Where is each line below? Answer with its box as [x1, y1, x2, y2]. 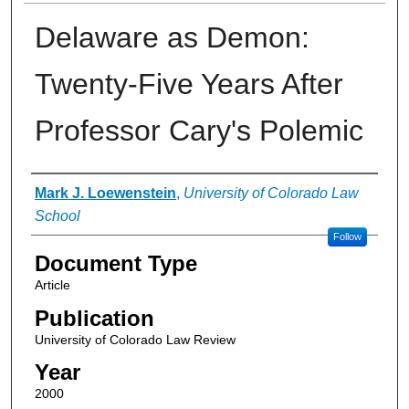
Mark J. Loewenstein [34, 185, 176, 202]
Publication [34, 305, 154, 330]
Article [34, 278, 70, 293]
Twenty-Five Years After [34, 68, 343, 101]
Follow [332, 231, 362, 243]
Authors [30, 179, 106, 204]
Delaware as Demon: [34, 21, 309, 55]
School [34, 208, 80, 225]
